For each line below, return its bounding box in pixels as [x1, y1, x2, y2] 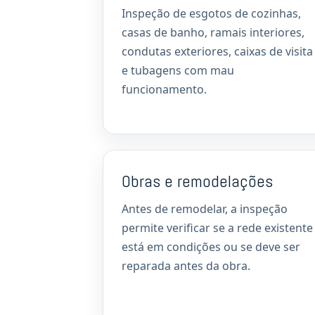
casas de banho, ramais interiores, [122, 25, 304, 40]
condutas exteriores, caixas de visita [122, 44, 313, 59]
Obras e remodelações [122, 170, 273, 192]
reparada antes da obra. [122, 258, 250, 274]
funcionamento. [122, 82, 207, 97]
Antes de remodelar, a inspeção [122, 201, 288, 217]
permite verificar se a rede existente [122, 220, 313, 236]
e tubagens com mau [122, 63, 234, 78]
